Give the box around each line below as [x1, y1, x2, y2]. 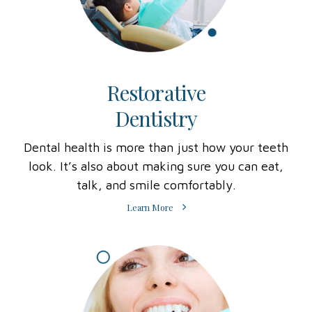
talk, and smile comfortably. [76, 177, 236, 192]
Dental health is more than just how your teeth [24, 139, 288, 155]
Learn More [127, 202, 174, 214]
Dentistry [114, 104, 198, 132]
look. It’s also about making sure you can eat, [29, 158, 283, 173]
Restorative [106, 78, 206, 107]
